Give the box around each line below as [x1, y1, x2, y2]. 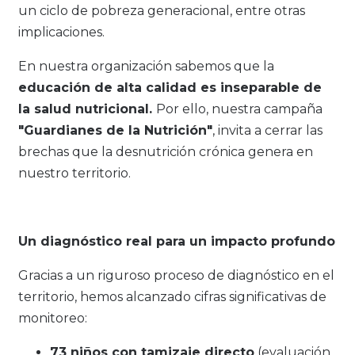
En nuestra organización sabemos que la [18, 59, 274, 74]
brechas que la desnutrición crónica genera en [18, 144, 313, 160]
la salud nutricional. [18, 101, 156, 117]
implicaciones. [18, 25, 105, 40]
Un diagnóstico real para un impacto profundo [18, 234, 335, 250]
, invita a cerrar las [212, 123, 323, 139]
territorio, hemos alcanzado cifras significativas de [18, 289, 326, 305]
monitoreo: [18, 311, 87, 326]
